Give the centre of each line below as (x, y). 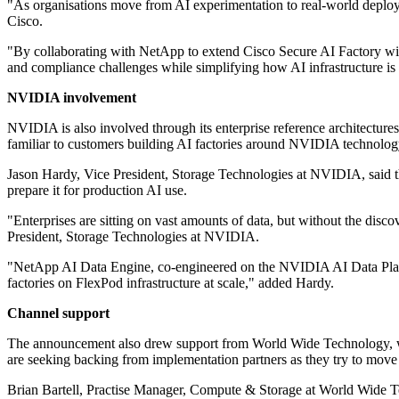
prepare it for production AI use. (97, 191)
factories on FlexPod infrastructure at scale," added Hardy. (171, 283)
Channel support (58, 313)
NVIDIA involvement (72, 98)
